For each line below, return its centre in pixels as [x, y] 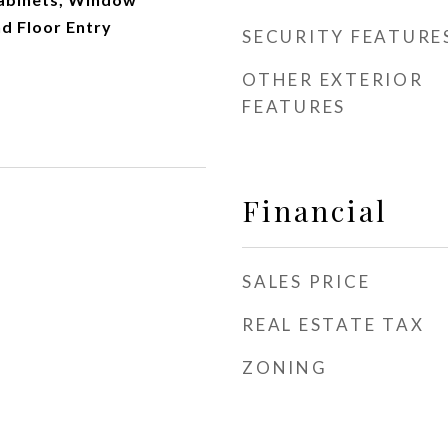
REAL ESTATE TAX [333, 324]
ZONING [285, 367]
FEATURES [294, 106]
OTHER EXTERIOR [333, 79]
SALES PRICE [306, 281]
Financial [315, 210]
